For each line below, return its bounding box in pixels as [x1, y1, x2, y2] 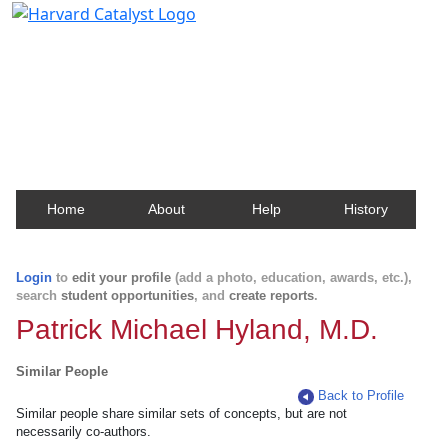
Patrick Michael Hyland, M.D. [16, 314, 378, 345]
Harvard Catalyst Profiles [24, 31, 253, 59]
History [344, 201, 388, 217]
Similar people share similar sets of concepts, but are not [16, 406, 347, 421]
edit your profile [72, 270, 171, 285]
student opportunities [61, 288, 194, 303]
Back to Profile [318, 388, 405, 403]
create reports [229, 288, 314, 303]
